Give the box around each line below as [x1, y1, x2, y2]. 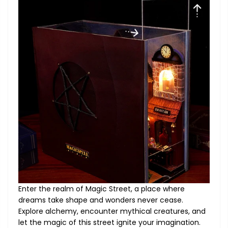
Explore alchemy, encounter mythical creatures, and [18, 206, 206, 217]
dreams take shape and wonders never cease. [18, 195, 183, 206]
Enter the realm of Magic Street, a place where [18, 184, 185, 194]
